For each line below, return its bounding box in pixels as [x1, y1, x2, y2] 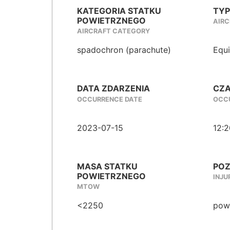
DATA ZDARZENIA [77, 83, 150, 94]
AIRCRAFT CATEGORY [77, 27, 150, 35]
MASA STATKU [77, 161, 138, 171]
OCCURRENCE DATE [77, 95, 142, 103]
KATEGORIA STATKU [77, 6, 161, 16]
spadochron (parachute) [77, 45, 171, 55]
